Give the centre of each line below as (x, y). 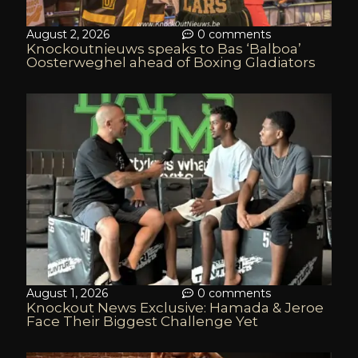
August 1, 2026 (67, 293)
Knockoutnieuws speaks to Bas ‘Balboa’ (164, 49)
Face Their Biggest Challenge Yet (142, 321)
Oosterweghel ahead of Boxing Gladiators (171, 62)
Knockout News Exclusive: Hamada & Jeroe (175, 308)
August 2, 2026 (68, 34)
